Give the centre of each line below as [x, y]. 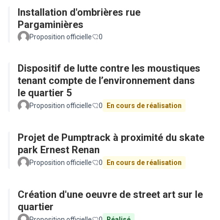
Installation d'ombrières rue [79, 12]
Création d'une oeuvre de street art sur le [110, 194]
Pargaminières [51, 25]
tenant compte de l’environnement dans [106, 81]
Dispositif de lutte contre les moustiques [109, 68]
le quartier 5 [45, 93]
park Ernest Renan [59, 150]
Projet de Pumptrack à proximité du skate [111, 137]
